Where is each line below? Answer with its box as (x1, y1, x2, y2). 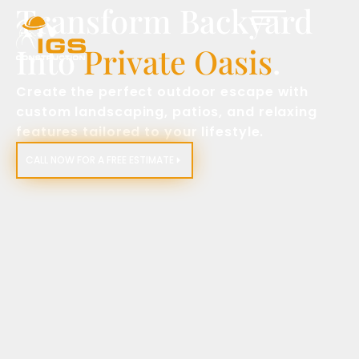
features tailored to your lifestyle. (16, 123, 264, 141)
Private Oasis (83, 40, 272, 83)
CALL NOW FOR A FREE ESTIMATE (26, 153, 174, 167)
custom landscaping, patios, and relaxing (16, 103, 317, 121)
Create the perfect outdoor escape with (16, 83, 309, 101)
